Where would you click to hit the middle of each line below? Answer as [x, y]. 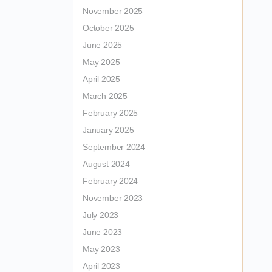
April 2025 [101, 79]
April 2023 [101, 266]
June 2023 [103, 232]
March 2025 [105, 96]
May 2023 [101, 249]
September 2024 [114, 147]
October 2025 [108, 28]
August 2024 [106, 164]
